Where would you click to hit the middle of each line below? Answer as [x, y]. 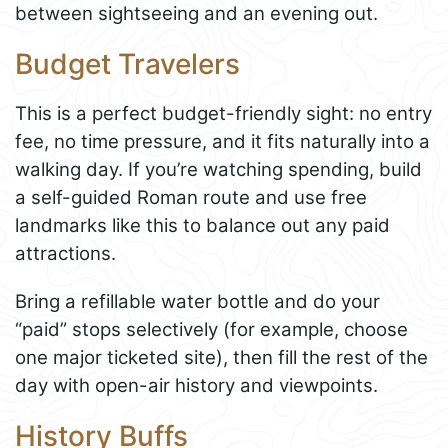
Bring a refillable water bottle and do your [197, 301]
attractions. [65, 253]
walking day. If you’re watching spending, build [218, 169]
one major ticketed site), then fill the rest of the [221, 357]
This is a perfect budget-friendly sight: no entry [223, 113]
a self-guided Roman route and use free [191, 197]
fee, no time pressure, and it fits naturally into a [222, 141]
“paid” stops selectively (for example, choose [211, 329]
